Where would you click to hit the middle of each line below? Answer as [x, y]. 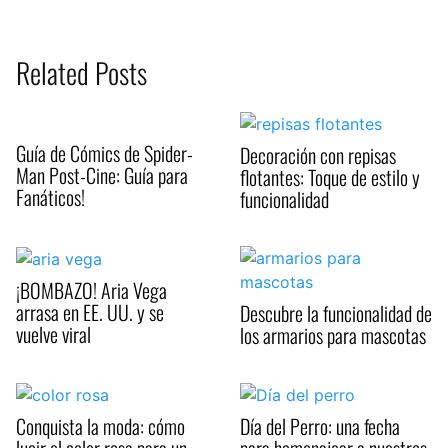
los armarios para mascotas [333, 334]
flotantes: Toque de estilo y [330, 176]
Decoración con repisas [318, 154]
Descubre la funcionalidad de [336, 312]
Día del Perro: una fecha [320, 426]
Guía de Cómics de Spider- [104, 153]
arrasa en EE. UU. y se [90, 312]
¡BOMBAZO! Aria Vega [91, 290]
